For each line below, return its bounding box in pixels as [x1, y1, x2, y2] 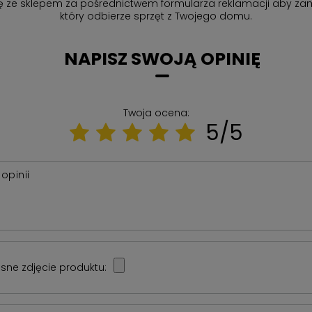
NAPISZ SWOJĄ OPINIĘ [63, 47, 260, 71]
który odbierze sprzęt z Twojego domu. [59, 9, 252, 23]
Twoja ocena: [123, 106, 189, 120]
